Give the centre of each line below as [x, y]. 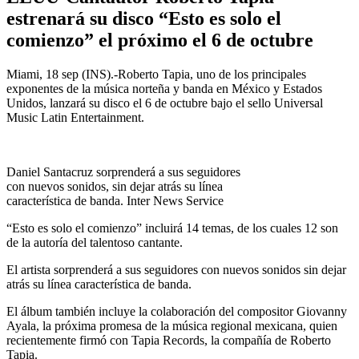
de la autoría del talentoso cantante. [95, 242]
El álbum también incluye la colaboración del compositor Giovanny [177, 311]
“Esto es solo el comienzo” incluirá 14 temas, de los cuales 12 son [172, 228]
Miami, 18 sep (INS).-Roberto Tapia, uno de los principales [156, 74]
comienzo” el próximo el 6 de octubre [160, 40]
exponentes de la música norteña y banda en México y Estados [164, 88]
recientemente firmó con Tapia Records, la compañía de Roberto [169, 340]
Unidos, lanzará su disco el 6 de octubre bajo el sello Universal [165, 103]
